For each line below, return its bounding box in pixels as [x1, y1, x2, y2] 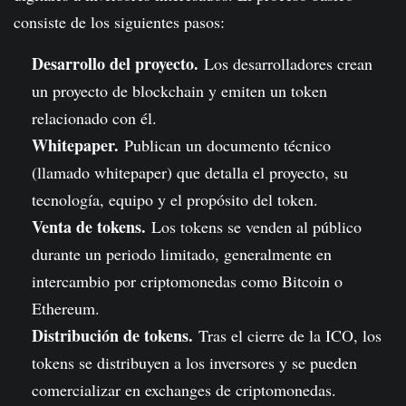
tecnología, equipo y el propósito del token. [32, 188, 318, 211]
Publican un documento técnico [119, 134, 331, 157]
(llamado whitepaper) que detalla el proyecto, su [32, 161, 348, 184]
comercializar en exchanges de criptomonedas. [32, 379, 336, 401]
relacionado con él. [32, 107, 157, 130]
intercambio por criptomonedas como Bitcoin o [32, 270, 343, 293]
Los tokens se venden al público [146, 216, 362, 238]
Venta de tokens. [32, 215, 146, 239]
